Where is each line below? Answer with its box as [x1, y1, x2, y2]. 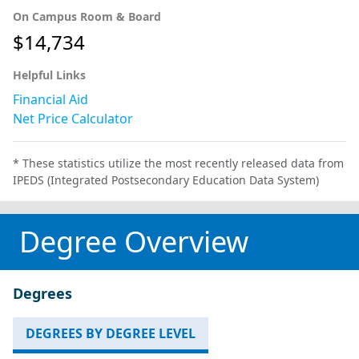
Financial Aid [13, 90, 88, 108]
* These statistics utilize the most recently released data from [13, 155, 344, 171]
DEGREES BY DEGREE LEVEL [26, 324, 196, 342]
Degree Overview [19, 221, 248, 261]
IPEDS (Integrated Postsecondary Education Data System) [13, 171, 319, 188]
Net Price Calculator [13, 109, 133, 127]
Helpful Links [13, 67, 86, 83]
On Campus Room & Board [13, 8, 161, 24]
